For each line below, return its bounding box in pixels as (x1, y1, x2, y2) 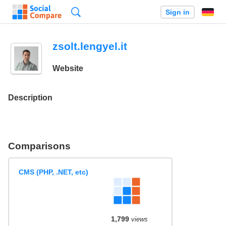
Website (52, 64, 83, 73)
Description (8, 93, 52, 102)
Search (81, 8, 105, 16)
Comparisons (8, 140, 71, 151)
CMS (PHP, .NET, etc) (19, 168, 89, 177)
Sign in (165, 8, 190, 16)
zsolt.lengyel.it (52, 40, 127, 52)
